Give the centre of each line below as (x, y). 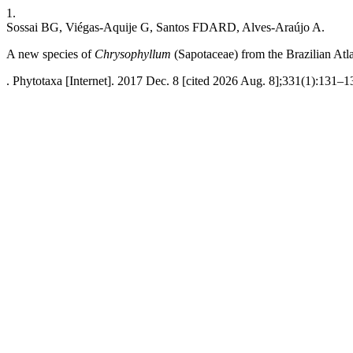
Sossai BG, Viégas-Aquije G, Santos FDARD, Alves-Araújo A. (165, 27)
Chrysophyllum (133, 54)
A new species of (50, 54)
